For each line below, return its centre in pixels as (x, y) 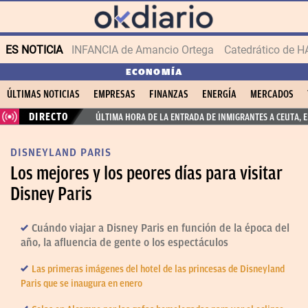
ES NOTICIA (34, 49)
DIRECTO (49, 117)
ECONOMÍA (154, 72)
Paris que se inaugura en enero (81, 284)
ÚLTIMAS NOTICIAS (43, 94)
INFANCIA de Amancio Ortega (143, 49)
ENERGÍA (219, 94)
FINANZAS (169, 94)
